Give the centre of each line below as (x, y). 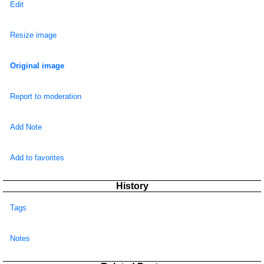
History (132, 186)
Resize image (33, 35)
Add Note (26, 127)
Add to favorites (37, 158)
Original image (37, 66)
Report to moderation (46, 97)
